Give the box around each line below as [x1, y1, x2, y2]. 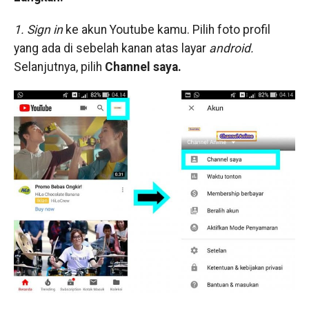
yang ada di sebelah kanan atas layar [13, 41, 209, 55]
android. [208, 41, 254, 55]
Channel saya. [104, 60, 181, 74]
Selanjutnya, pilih [13, 60, 105, 74]
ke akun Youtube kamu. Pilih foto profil [62, 23, 270, 37]
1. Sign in [13, 23, 63, 37]
